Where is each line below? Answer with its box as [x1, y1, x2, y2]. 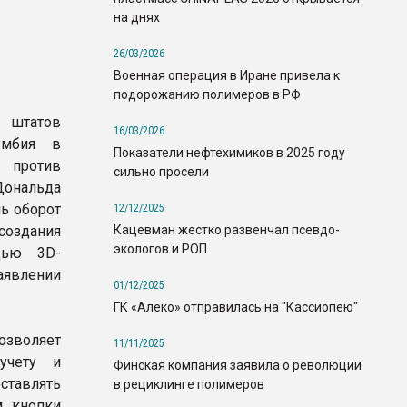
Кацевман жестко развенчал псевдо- [114, 222, 340, 237]
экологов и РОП [114, 241, 207, 256]
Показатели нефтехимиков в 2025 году [114, 144, 345, 160]
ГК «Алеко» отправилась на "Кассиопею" [114, 299, 358, 314]
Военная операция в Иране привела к [114, 67, 340, 83]
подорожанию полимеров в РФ [114, 86, 301, 102]
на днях [114, 9, 160, 25]
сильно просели [114, 164, 209, 179]
